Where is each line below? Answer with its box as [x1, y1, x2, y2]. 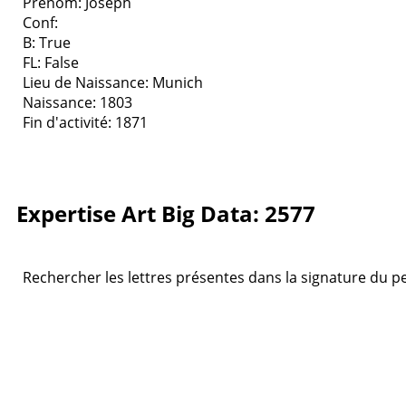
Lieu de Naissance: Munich [23, 72, 203, 92]
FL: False [23, 52, 79, 72]
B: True [23, 32, 71, 53]
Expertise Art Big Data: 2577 [16, 198, 315, 228]
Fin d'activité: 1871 [23, 111, 148, 132]
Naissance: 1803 [23, 92, 132, 112]
